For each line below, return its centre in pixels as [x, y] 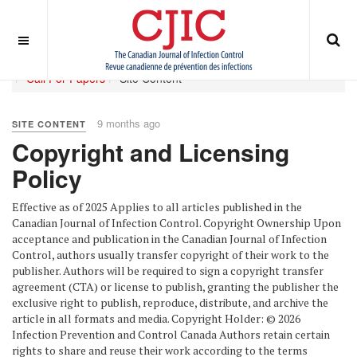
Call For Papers [66, 78]
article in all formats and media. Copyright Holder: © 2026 [156, 318]
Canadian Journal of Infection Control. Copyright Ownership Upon [177, 223]
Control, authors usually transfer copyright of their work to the [171, 255]
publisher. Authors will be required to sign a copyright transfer [168, 271]
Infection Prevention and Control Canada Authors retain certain [171, 334]
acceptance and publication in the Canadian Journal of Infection [169, 239]
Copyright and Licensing [151, 152]
